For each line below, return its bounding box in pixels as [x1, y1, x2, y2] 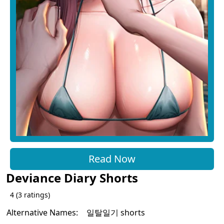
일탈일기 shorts [86, 206, 145, 218]
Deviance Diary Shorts [6, 169, 138, 186]
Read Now [88, 151, 135, 165]
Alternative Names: [6, 206, 78, 218]
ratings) [22, 189, 50, 199]
